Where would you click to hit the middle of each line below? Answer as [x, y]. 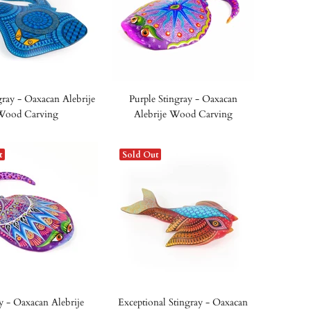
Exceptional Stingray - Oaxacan [183, 302]
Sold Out [140, 155]
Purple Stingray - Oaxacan [183, 99]
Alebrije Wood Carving [183, 114]
